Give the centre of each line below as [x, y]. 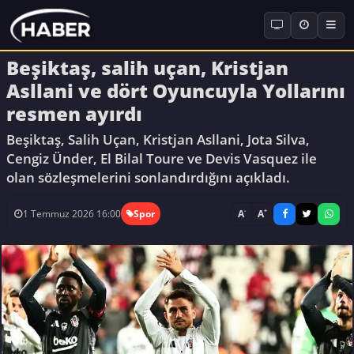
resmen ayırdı [74, 113]
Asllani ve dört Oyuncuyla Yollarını [176, 90]
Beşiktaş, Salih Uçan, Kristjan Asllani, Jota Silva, [158, 139]
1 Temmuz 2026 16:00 [72, 214]
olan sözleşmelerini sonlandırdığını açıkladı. [148, 177]
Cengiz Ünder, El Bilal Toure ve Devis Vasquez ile [162, 158]
